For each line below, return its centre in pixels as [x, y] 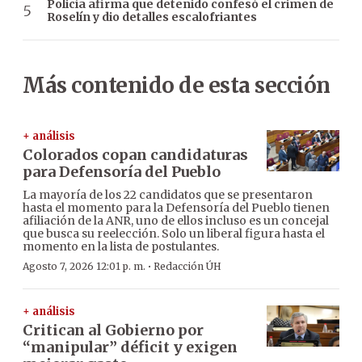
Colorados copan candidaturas [135, 155]
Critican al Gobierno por [113, 330]
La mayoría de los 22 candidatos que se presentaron [168, 195]
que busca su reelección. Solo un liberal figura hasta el [174, 234]
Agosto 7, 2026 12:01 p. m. [84, 267]
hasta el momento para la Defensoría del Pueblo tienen [176, 208]
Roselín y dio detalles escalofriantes [152, 17]
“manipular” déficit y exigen [130, 347]
